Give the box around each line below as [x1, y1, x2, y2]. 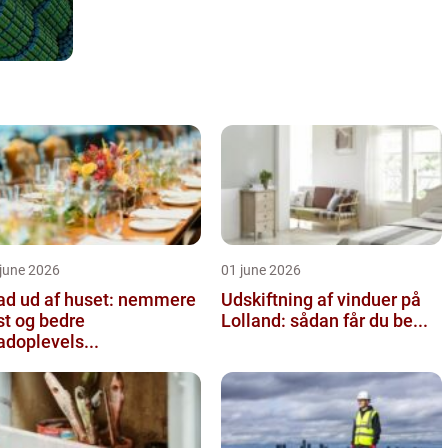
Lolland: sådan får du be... [221, 309, 428, 331]
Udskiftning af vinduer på [221, 288, 421, 310]
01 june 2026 [221, 261, 301, 278]
